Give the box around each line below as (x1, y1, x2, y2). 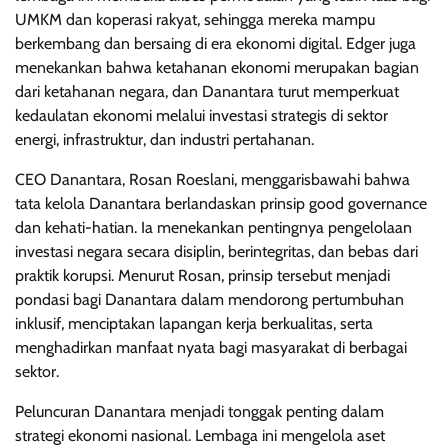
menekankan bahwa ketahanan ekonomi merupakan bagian (15, 58, 419, 78)
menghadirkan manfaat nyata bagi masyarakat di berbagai (15, 338, 407, 358)
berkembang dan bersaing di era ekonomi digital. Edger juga (15, 34, 416, 54)
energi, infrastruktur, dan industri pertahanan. (15, 130, 314, 150)
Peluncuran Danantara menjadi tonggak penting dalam (15, 402, 384, 422)
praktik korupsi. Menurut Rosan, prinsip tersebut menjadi (15, 266, 390, 286)
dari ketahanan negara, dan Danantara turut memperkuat (15, 82, 399, 102)
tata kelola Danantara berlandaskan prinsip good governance (15, 194, 427, 214)
